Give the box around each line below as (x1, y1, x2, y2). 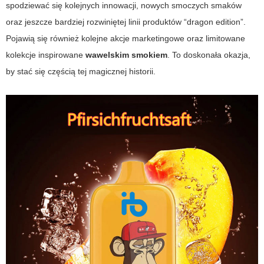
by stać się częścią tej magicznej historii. (6, 66, 156, 76)
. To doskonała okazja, (167, 49, 250, 60)
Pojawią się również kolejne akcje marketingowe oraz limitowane (6, 33, 245, 43)
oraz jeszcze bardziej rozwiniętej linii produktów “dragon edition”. (6, 16, 246, 27)
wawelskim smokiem (85, 49, 167, 60)
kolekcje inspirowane (6, 49, 85, 60)
